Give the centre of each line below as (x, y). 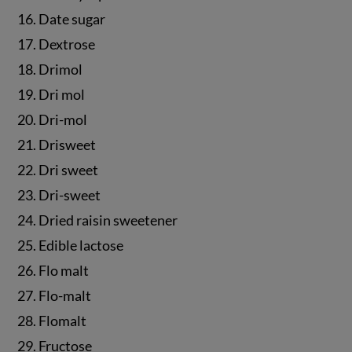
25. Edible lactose (71, 246)
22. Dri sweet (58, 170)
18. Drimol (50, 70)
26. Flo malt (53, 271)
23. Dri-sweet (59, 195)
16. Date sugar (62, 19)
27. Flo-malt (55, 296)
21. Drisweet (57, 145)
